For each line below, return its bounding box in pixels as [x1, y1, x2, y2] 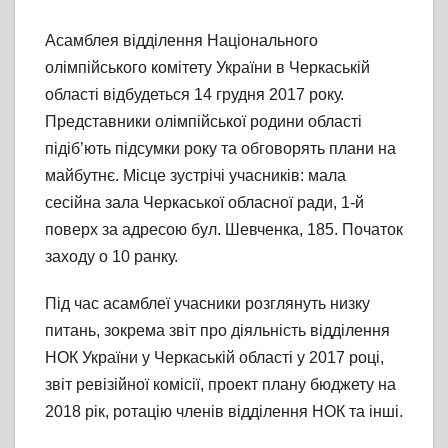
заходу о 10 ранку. [45, 248, 178, 266]
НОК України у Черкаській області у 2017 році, [45, 349, 384, 367]
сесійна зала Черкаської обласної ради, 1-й [45, 194, 364, 212]
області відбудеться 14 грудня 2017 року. [45, 86, 344, 104]
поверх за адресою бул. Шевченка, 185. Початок [45, 221, 403, 239]
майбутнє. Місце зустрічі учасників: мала [45, 167, 346, 185]
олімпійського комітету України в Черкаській [45, 59, 370, 77]
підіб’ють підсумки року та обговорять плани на [45, 140, 396, 158]
